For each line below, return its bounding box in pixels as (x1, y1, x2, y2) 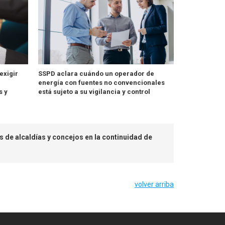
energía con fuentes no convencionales (38, 79, 165, 87)
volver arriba (135, 180, 174, 189)
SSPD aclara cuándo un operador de (38, 70, 154, 78)
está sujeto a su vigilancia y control (38, 88, 150, 96)
